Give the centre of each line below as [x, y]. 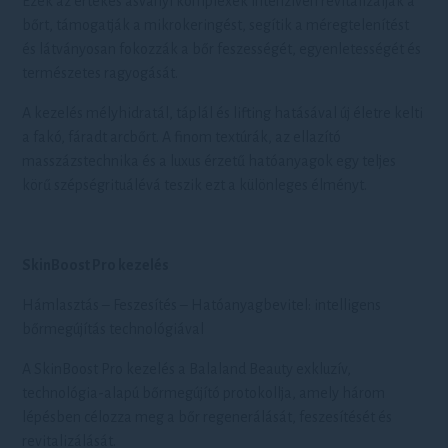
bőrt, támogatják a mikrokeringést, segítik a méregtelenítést [216, 25]
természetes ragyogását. [100, 73]
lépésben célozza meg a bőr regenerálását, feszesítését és [207, 417]
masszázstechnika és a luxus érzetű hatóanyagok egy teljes [209, 161]
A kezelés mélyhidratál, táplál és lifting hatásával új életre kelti [223, 113]
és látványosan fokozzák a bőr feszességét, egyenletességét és [222, 49]
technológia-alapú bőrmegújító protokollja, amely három [204, 393]
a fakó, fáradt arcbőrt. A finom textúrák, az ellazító [182, 137]
